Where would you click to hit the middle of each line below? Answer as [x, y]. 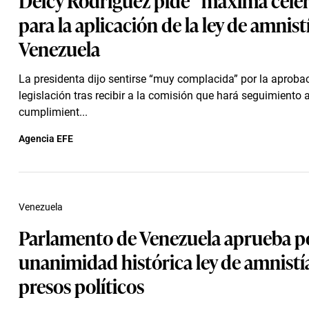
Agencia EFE [46, 139]
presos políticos [81, 285]
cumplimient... [53, 112]
